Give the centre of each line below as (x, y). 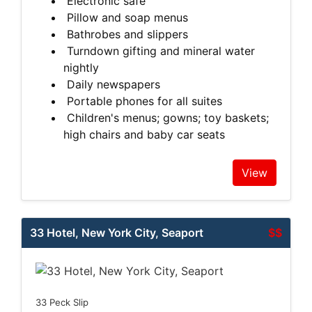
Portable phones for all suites (143, 101)
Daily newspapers (112, 84)
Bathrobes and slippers (126, 34)
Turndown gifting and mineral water (159, 50)
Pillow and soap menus (126, 17)
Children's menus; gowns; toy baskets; (166, 117)
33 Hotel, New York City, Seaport (117, 232)
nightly (81, 67)
